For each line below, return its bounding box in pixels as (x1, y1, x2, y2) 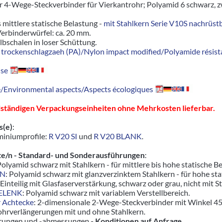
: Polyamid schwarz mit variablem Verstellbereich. (22, 188, 190, 197)
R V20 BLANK (94, 131, 142, 141)
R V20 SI (49, 131, 77, 141)
